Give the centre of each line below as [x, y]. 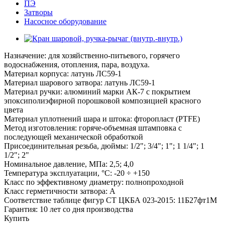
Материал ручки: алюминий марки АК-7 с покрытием [97, 91]
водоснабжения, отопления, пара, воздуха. [77, 64]
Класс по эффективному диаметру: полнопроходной [94, 182]
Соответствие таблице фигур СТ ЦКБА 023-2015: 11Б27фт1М [110, 200]
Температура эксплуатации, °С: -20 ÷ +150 [77, 173]
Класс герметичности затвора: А [60, 191]
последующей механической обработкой [74, 137]
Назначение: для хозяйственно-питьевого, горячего [92, 55]
